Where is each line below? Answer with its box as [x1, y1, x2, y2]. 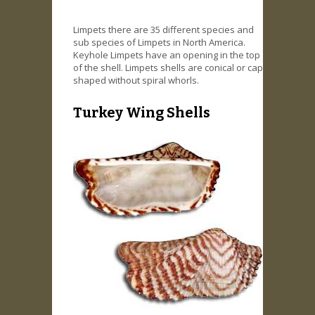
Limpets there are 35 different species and [73, 23, 254, 37]
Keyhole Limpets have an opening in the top [73, 49, 260, 62]
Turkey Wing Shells [73, 104, 210, 122]
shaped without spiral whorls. [73, 74, 199, 87]
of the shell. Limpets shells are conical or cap [73, 61, 263, 75]
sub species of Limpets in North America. [73, 36, 245, 49]
